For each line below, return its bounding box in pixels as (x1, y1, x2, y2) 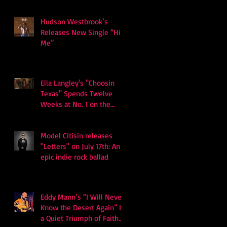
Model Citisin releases (41, 131, 112, 141)
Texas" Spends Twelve (41, 89, 112, 99)
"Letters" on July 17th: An (41, 141, 120, 152)
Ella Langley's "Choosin (41, 78, 115, 88)
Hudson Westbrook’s (41, 17, 108, 27)
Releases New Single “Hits (41, 27, 127, 37)
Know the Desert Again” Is (41, 203, 125, 213)
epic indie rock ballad (41, 152, 108, 162)
